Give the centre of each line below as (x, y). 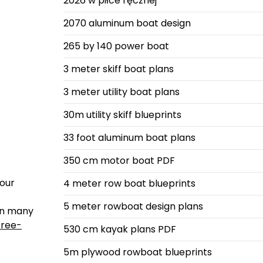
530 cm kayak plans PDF (119, 229)
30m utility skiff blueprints (122, 115)
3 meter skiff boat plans (118, 69)
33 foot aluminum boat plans (129, 138)
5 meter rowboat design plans (133, 206)
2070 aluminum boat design (127, 23)
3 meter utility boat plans (121, 92)
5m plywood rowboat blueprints (137, 252)
